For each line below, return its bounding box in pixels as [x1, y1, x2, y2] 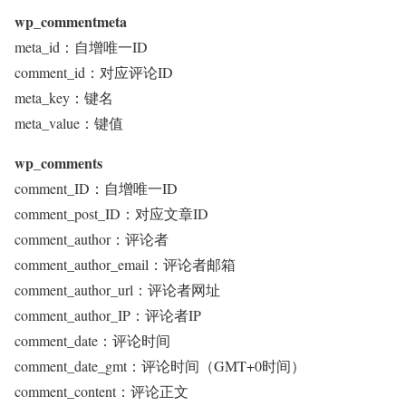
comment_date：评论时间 [14, 331, 170, 350]
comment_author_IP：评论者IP [14, 305, 201, 324]
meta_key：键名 [14, 88, 113, 107]
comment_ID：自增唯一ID [14, 179, 178, 198]
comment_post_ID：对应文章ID [14, 204, 208, 223]
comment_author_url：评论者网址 [14, 280, 220, 299]
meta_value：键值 [14, 113, 123, 132]
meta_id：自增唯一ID [14, 37, 148, 56]
